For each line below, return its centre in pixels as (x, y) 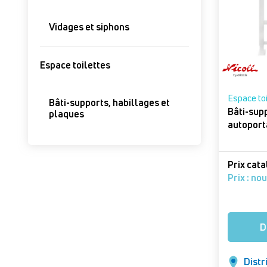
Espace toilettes (75, 65)
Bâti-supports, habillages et (109, 103)
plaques (66, 114)
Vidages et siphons (89, 27)
